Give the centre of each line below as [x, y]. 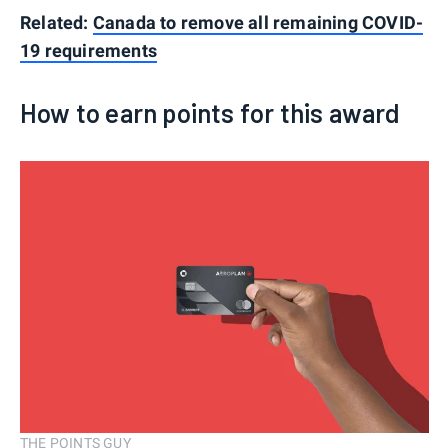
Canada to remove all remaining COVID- [258, 22]
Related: [56, 22]
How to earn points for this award [210, 112]
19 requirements [88, 50]
